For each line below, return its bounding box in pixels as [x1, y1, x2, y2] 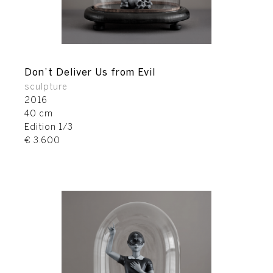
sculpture [24, 83, 68, 91]
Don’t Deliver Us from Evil [24, 68, 155, 77]
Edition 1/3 [24, 124, 73, 132]
